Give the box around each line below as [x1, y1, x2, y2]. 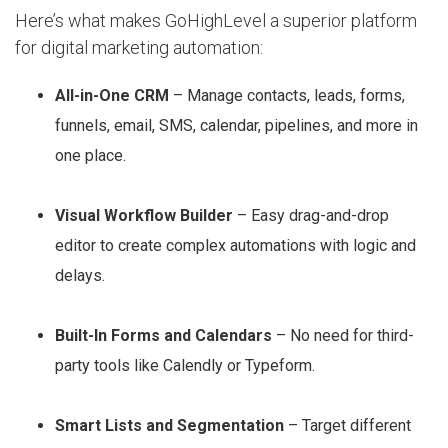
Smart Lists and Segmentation [55, 415, 284, 435]
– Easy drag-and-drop [233, 205, 389, 225]
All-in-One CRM [55, 85, 169, 105]
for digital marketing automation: [15, 36, 263, 58]
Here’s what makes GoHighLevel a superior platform [15, 9, 417, 31]
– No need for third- [272, 325, 414, 345]
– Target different [284, 415, 411, 435]
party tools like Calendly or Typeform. [55, 355, 315, 375]
